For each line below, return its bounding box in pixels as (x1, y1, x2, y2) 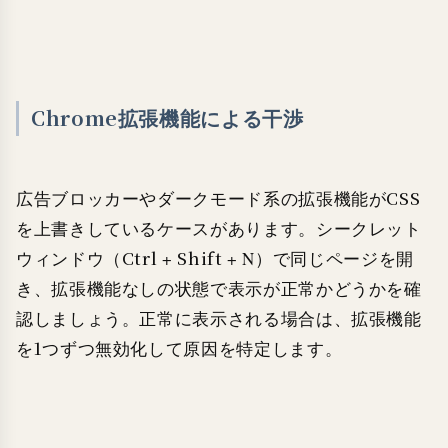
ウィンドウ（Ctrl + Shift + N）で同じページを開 (16, 246, 414, 270)
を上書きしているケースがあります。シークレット (16, 216, 422, 240)
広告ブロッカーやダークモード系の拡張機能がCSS (16, 186, 421, 210)
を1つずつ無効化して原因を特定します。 (16, 336, 343, 360)
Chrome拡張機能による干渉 (31, 103, 304, 133)
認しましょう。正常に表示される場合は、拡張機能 (16, 306, 422, 330)
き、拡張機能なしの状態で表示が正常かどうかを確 (16, 276, 422, 300)
